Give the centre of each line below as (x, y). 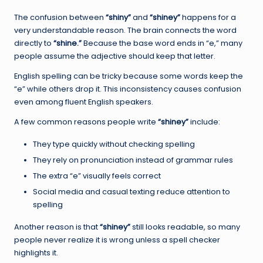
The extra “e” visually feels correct (97, 176)
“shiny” (118, 18)
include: (204, 122)
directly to (34, 43)
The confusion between (60, 18)
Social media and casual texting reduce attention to (131, 192)
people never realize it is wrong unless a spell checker (117, 240)
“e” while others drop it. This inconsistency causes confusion (128, 89)
